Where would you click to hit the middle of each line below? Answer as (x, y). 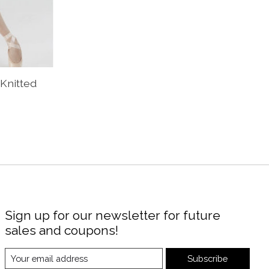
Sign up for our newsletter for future (112, 216)
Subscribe (208, 258)
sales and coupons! (61, 231)
